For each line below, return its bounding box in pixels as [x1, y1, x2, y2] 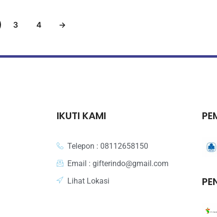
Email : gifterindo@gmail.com [67, 158, 169, 168]
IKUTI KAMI [56, 108, 106, 123]
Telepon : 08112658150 [67, 141, 149, 151]
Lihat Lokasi [67, 176, 110, 186]
